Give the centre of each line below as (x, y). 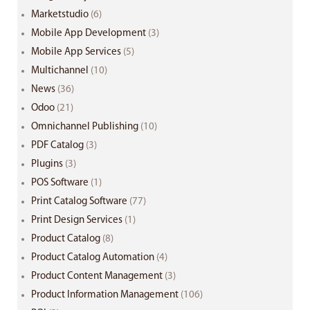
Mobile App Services (76, 53)
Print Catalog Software (79, 202)
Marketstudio (60, 15)
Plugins (47, 165)
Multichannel (60, 71)
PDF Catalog (57, 146)
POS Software (60, 183)
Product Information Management (105, 295)
